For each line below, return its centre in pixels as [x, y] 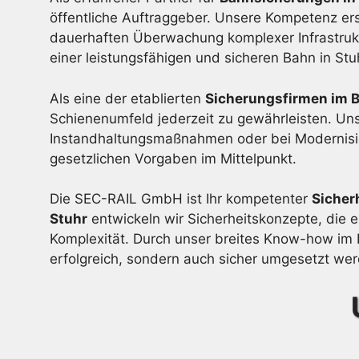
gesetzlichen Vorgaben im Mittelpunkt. [173, 158]
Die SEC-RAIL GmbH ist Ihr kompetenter [181, 199]
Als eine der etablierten [127, 98]
